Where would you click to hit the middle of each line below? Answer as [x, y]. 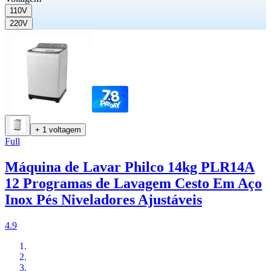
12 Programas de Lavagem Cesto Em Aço [133, 184]
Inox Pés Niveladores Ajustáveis [103, 200]
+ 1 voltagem [58, 130]
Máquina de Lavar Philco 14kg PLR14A [130, 167]
